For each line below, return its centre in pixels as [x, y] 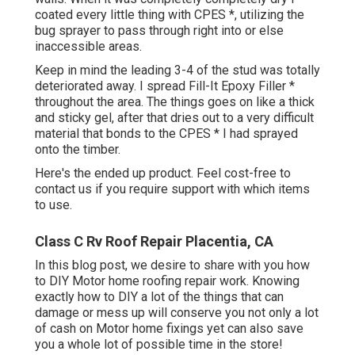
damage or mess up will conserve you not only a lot [177, 313]
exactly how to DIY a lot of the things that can [159, 297]
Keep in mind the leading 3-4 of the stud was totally [177, 71]
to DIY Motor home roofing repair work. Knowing [167, 281]
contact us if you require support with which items [172, 189]
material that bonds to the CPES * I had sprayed [166, 134]
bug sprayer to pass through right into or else [159, 31]
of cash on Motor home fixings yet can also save [169, 329]
